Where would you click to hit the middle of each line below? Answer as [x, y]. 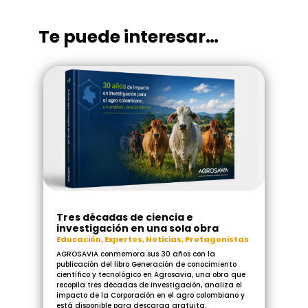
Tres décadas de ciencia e [124, 217]
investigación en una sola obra [137, 228]
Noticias [163, 239]
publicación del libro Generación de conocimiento [146, 264]
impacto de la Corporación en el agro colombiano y [150, 295]
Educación [78, 239]
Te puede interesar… [129, 37]
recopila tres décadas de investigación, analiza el [149, 285]
